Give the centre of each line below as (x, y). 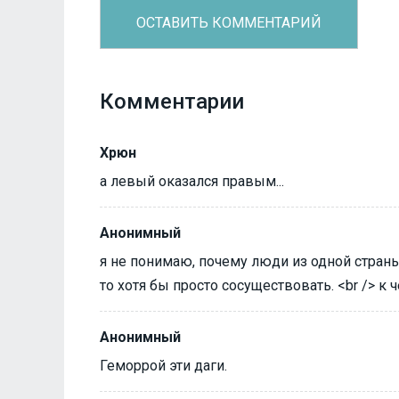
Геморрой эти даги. (163, 365)
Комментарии (172, 101)
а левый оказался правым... (192, 181)
